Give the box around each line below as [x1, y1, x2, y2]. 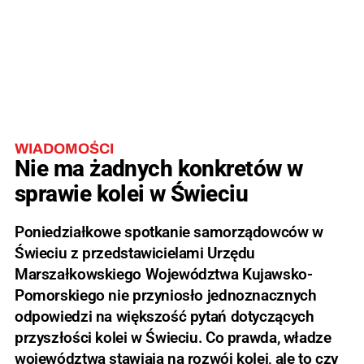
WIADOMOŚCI [15, 140, 114, 157]
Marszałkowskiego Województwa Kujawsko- [15, 264, 313, 284]
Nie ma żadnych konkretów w [15, 154, 303, 182]
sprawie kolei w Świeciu [15, 180, 249, 207]
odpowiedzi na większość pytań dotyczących [15, 306, 314, 326]
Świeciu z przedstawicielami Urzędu [15, 243, 256, 262]
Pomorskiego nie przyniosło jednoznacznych [15, 285, 317, 305]
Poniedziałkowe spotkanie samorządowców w [15, 222, 323, 241]
